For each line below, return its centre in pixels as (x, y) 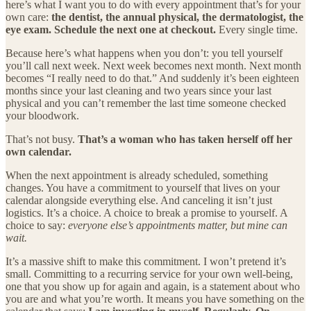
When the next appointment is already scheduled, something (137, 175)
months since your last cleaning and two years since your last (138, 90)
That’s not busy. (42, 139)
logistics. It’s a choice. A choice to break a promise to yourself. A (146, 212)
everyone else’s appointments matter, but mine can (178, 225)
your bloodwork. (42, 115)
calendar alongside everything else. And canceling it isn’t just (139, 200)
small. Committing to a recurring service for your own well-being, (149, 274)
